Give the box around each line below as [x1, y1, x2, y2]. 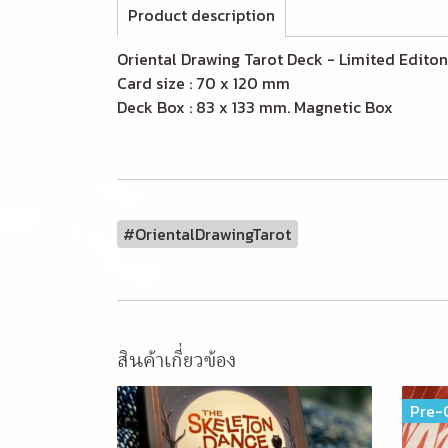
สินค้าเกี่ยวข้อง [117, 347, 236, 373]
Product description [128, 3, 275, 27]
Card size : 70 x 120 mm [117, 71, 290, 95]
